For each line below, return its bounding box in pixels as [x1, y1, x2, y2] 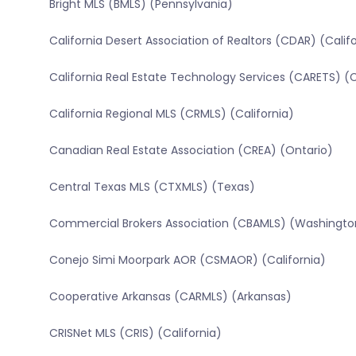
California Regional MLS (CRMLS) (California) [48, 106, 294, 122]
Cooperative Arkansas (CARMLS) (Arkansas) [48, 288, 292, 305]
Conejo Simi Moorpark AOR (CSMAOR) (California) [48, 252, 326, 269]
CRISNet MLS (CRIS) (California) [48, 325, 222, 342]
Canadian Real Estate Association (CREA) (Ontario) [48, 142, 333, 159]
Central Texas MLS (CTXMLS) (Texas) [48, 179, 255, 195]
